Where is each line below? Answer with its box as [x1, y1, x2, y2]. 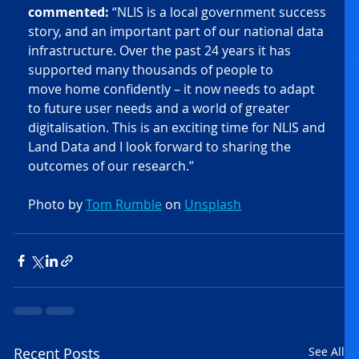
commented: [28, 3, 110, 21]
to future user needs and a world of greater [28, 99, 294, 117]
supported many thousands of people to [28, 61, 277, 79]
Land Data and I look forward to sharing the [28, 138, 295, 155]
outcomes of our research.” [28, 157, 201, 175]
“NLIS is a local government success [109, 3, 330, 21]
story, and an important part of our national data [28, 22, 328, 40]
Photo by [28, 196, 87, 213]
